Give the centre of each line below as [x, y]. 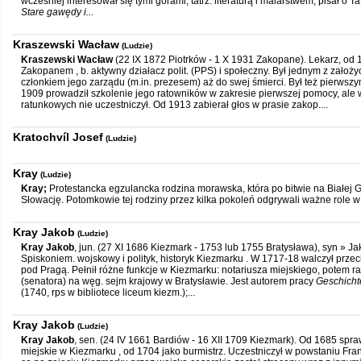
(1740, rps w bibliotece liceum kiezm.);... [108, 293]
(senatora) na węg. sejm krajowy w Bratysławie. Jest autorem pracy [168, 281]
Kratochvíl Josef [58, 137]
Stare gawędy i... [57, 12]
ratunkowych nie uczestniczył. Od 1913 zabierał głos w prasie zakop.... [174, 105]
